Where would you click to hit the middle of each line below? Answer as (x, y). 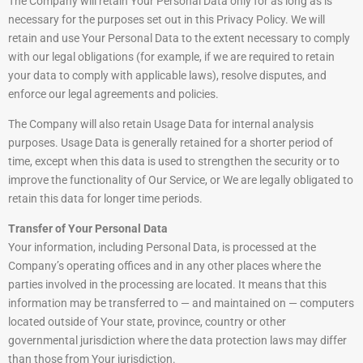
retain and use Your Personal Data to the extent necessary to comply (179, 38)
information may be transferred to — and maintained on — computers (181, 303)
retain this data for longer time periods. (105, 199)
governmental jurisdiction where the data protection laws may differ (177, 341)
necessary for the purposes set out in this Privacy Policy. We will (167, 20)
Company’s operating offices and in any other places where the (164, 266)
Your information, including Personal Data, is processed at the (162, 248)
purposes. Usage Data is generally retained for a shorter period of (171, 143)
